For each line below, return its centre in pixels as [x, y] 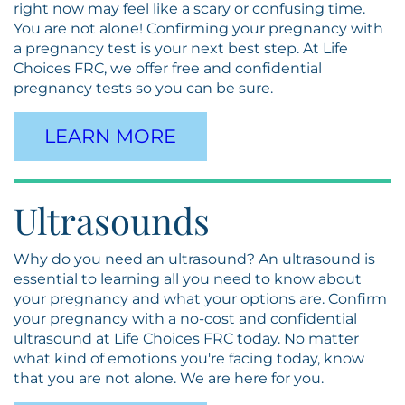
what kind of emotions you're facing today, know [189, 358]
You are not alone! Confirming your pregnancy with [198, 28]
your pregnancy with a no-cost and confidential [185, 319]
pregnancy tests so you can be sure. [143, 88]
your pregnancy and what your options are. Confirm [200, 299]
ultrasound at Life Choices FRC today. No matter [186, 339]
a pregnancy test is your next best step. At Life [181, 48]
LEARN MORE [110, 136]
